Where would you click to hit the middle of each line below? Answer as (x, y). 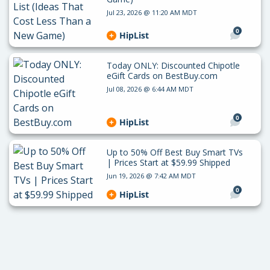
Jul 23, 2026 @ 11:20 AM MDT (152, 12)
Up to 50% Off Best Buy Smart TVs (174, 152)
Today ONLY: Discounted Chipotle (173, 65)
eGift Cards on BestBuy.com (162, 76)
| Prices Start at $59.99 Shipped (168, 162)
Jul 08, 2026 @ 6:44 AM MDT (150, 89)
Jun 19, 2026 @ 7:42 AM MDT (151, 176)
